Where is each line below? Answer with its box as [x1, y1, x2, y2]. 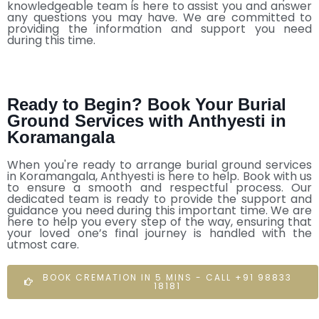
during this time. [7, 31, 95, 48]
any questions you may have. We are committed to [7, 9, 312, 26]
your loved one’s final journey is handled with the [7, 224, 312, 241]
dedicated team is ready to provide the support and [7, 190, 312, 207]
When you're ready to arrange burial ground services [7, 156, 312, 173]
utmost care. [7, 236, 79, 253]
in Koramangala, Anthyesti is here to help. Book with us [7, 167, 312, 184]
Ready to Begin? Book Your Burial [7, 94, 286, 114]
